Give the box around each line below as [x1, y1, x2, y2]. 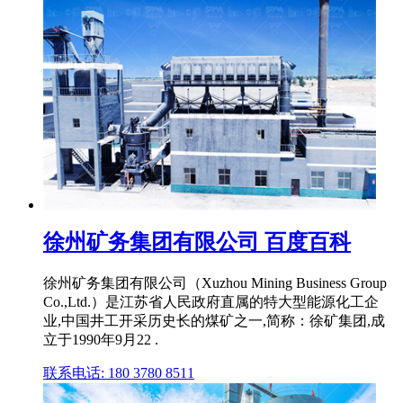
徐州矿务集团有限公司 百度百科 [43, 230, 351, 255]
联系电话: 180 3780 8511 [43, 364, 194, 381]
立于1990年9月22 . [43, 331, 158, 347]
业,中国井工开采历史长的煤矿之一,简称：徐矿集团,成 [43, 312, 385, 328]
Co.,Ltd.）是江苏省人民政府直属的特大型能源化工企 [43, 293, 379, 309]
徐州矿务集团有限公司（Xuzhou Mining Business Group [43, 274, 387, 291]
